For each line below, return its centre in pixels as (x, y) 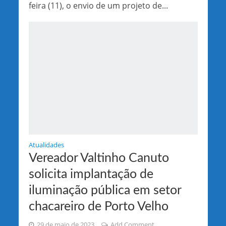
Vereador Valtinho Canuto (99, 158)
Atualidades (46, 145)
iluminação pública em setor (105, 190)
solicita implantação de (91, 174)
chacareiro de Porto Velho (98, 206)
